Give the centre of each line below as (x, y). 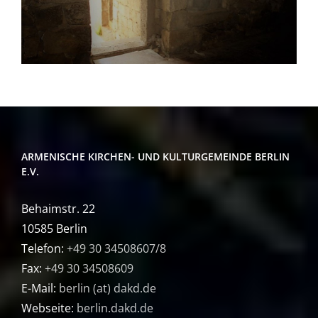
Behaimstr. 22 (58, 208)
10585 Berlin (54, 228)
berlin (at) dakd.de (108, 288)
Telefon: (44, 248)
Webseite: (49, 308)
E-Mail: (40, 288)
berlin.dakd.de (115, 308)
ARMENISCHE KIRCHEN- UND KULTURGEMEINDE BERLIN (155, 156)
